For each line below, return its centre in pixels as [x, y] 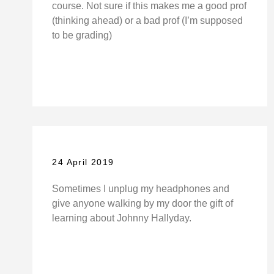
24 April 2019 [83, 162]
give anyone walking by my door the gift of [143, 203]
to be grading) [82, 35]
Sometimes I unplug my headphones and [141, 188]
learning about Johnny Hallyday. [122, 218]
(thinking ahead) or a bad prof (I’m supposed [148, 20]
